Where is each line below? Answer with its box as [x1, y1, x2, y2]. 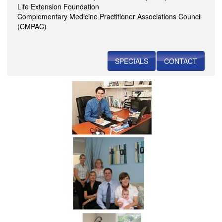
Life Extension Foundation [17, 1, 99, 11]
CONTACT [164, 56, 197, 66]
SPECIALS [115, 56, 148, 66]
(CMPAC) [17, 21, 47, 31]
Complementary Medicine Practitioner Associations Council [17, 11, 202, 21]
